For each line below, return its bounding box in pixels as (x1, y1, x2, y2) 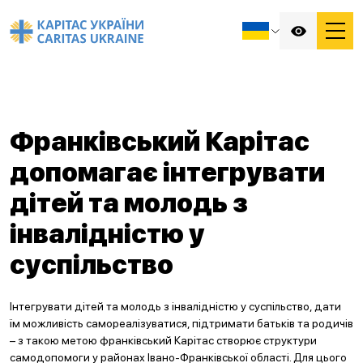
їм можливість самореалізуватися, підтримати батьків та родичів (10, 317, 353, 330)
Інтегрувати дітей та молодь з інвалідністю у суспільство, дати (10, 300, 341, 313)
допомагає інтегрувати (10, 157, 325, 188)
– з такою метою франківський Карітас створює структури (10, 334, 317, 347)
